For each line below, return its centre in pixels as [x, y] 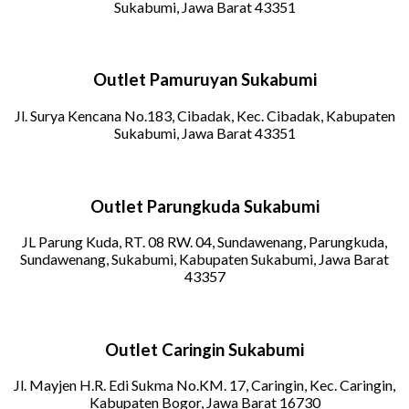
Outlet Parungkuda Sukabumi [204, 206]
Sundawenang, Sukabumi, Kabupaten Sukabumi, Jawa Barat [204, 259]
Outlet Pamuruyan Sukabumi [204, 80]
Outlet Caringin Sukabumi [204, 349]
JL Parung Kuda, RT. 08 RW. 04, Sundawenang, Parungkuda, [204, 242]
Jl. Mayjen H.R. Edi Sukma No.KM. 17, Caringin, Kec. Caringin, [204, 385]
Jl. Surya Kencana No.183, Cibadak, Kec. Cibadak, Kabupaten [204, 116]
